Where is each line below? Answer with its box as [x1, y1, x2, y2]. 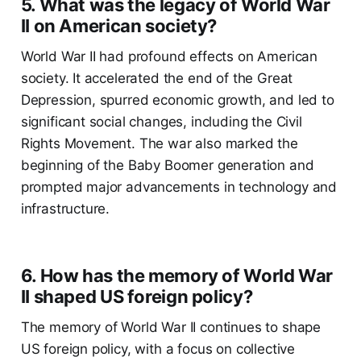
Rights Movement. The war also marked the [20, 135, 298, 152]
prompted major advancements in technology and [20, 179, 338, 196]
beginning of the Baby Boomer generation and [20, 157, 314, 174]
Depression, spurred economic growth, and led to [20, 92, 334, 109]
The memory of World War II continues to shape [20, 319, 322, 336]
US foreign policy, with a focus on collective [20, 341, 296, 358]
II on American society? [20, 15, 218, 37]
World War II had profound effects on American [20, 48, 318, 65]
